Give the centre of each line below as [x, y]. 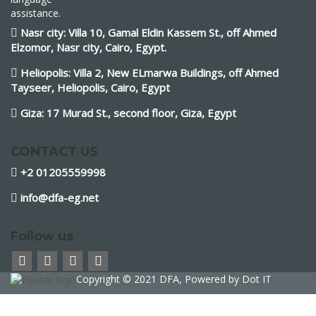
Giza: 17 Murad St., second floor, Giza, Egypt [128, 113]
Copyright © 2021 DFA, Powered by [159, 279]
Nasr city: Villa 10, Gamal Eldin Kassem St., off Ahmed [148, 32]
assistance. [36, 13]
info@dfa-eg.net [60, 197]
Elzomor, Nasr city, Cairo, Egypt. [89, 47]
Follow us [42, 236]
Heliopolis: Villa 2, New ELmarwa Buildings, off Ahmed [150, 73]
